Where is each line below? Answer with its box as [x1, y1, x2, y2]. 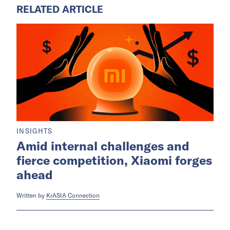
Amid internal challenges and [16, 138, 189, 154]
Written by [16, 191, 46, 199]
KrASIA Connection [46, 191, 100, 199]
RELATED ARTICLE [16, 3, 103, 15]
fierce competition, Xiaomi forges [16, 152, 212, 168]
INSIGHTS [16, 126, 53, 135]
